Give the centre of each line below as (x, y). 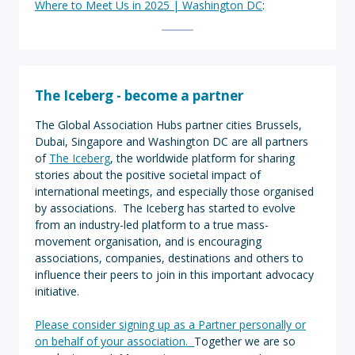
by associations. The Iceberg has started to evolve (165, 208)
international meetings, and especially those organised (174, 191)
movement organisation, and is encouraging (148, 241)
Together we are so (245, 341)
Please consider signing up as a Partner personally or (170, 324)
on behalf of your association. (115, 341)
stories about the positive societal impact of (148, 175)
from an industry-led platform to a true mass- (152, 225)
